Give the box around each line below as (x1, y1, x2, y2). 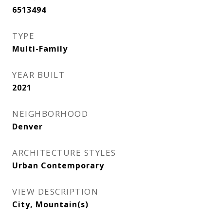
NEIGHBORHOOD (12, 108, 88, 119)
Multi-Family (12, 43, 68, 54)
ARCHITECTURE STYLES (12, 147, 116, 158)
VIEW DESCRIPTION (12, 186, 98, 197)
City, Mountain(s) (12, 199, 89, 210)
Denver (12, 121, 43, 132)
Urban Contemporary (12, 160, 104, 171)
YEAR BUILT (12, 69, 65, 80)
